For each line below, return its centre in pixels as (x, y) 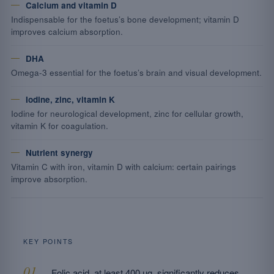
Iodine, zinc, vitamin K (70, 99)
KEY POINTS (48, 241)
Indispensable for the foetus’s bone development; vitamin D (125, 19)
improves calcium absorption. (67, 31)
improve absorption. (49, 179)
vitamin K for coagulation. (60, 126)
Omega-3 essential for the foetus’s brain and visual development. (136, 72)
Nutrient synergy (59, 153)
